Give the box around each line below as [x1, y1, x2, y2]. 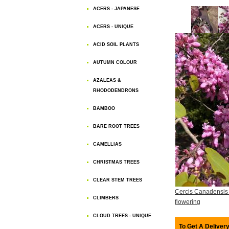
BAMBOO [93, 106, 115, 111]
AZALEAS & [93, 78, 121, 83]
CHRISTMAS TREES [93, 159, 140, 165]
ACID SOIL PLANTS [93, 42, 139, 47]
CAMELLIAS [93, 142, 122, 147]
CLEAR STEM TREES [93, 177, 142, 182]
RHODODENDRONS [93, 88, 139, 93]
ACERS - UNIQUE [93, 24, 133, 29]
